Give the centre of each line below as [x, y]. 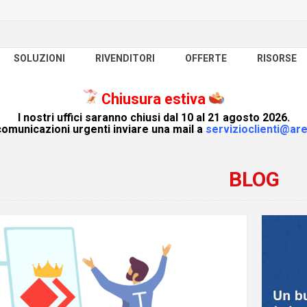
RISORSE [277, 58]
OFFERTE [206, 58]
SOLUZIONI [39, 58]
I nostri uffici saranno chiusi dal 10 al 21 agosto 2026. [153, 118]
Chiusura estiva [153, 99]
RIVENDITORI [125, 58]
